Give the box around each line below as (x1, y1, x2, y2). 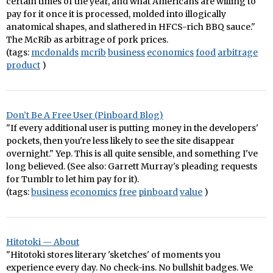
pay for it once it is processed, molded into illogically (6, 9, 226, 19)
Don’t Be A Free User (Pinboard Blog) (6, 110, 163, 121)
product (6, 60, 40, 71)
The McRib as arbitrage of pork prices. (6, 34, 168, 45)
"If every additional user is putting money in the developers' (6, 122, 258, 133)
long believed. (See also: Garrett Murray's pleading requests (6, 161, 257, 172)
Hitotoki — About (6, 236, 79, 247)
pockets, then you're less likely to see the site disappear (6, 135, 235, 146)
